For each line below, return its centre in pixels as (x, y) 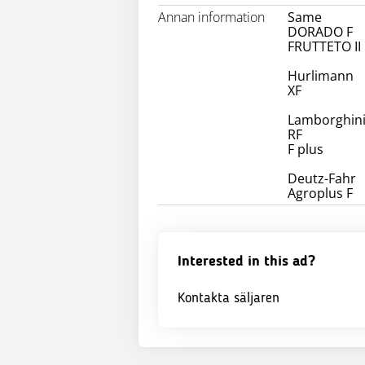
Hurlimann (320, 76)
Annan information (211, 17)
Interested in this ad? (246, 262)
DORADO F (320, 32)
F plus (305, 149)
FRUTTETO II (324, 46)
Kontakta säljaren (229, 298)
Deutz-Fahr (321, 178)
